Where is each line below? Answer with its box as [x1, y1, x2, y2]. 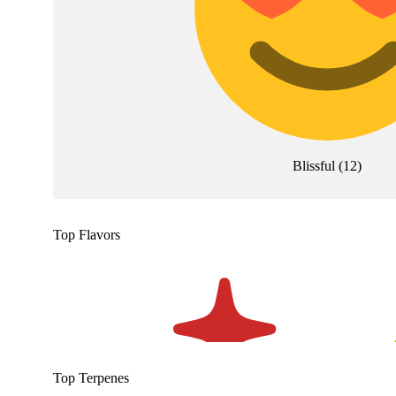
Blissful [292, 158, 335, 174]
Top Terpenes [53, 370, 129, 386]
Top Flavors [53, 227, 120, 243]
